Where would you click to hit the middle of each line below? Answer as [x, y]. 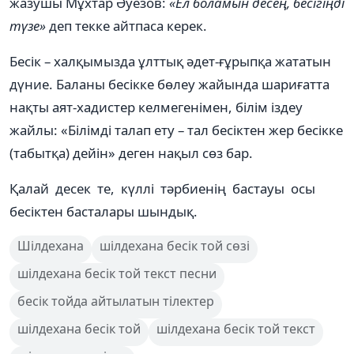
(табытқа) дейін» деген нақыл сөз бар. [131, 153]
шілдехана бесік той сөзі [175, 245]
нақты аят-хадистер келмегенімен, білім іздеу [156, 107]
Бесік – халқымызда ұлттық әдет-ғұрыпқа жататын [170, 61]
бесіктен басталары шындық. [104, 211]
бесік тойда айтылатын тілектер [116, 301]
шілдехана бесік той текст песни [117, 273]
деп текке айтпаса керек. [126, 25]
